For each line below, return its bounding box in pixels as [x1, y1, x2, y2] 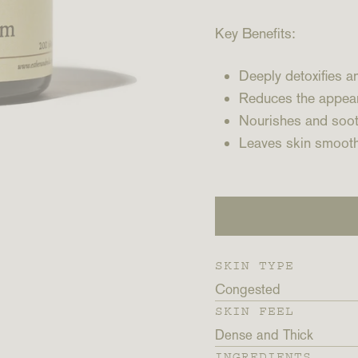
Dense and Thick [215, 327, 313, 343]
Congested [215, 281, 280, 297]
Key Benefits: [215, 25, 296, 42]
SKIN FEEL [215, 304, 294, 318]
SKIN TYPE [215, 258, 294, 272]
